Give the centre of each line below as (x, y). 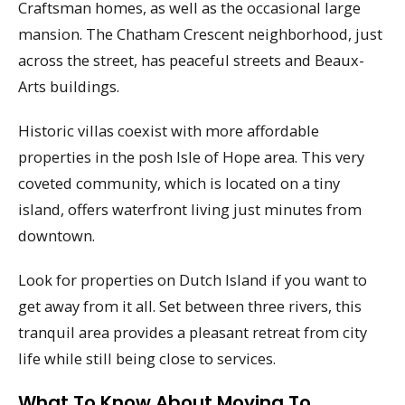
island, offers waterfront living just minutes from (190, 210)
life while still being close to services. (147, 358)
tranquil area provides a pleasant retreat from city (193, 332)
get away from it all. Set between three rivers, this (190, 306)
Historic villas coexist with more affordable (169, 131)
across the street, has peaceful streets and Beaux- (191, 61)
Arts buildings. (69, 87)
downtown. (57, 236)
